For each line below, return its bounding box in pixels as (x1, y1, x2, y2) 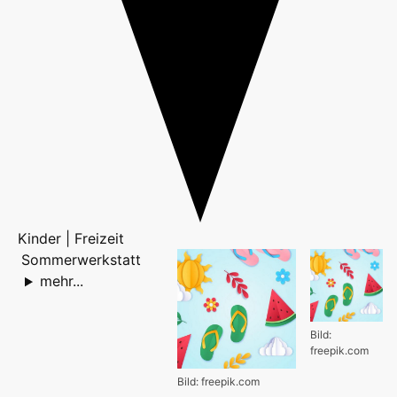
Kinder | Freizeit (18, 230, 124, 248)
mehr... (39, 272, 83, 291)
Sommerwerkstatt (21, 251, 141, 269)
